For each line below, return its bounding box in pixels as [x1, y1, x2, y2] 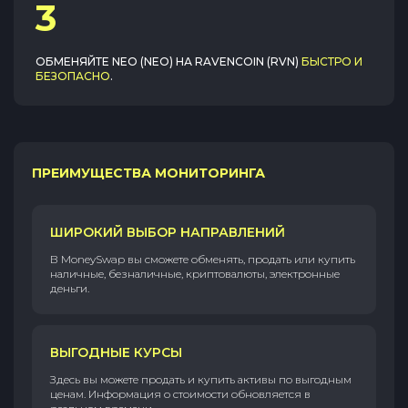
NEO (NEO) [112, 55, 173, 68]
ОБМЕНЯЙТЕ [36, 55, 112, 68]
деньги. [50, 281, 89, 295]
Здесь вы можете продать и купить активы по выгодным [50, 372, 352, 386]
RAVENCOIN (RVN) [195, 55, 299, 68]
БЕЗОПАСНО [36, 69, 110, 83]
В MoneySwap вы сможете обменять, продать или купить [50, 252, 355, 266]
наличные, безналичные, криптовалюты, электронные [50, 267, 340, 280]
